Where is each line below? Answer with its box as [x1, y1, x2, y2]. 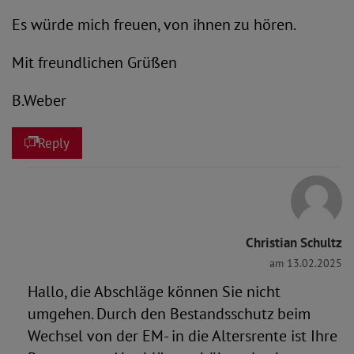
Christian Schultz [246, 234, 342, 251]
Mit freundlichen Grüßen [12, 52, 177, 73]
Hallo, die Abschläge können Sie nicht [28, 281, 281, 302]
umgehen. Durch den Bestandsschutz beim [28, 303, 311, 324]
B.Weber [12, 90, 66, 111]
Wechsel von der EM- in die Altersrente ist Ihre [28, 326, 337, 346]
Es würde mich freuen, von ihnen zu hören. [12, 14, 296, 35]
